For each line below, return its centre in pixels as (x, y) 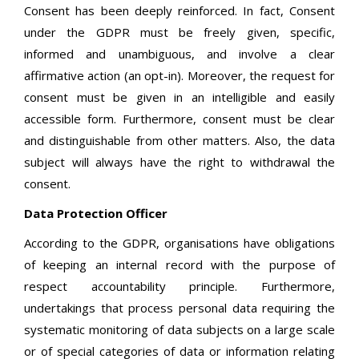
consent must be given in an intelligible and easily (179, 97)
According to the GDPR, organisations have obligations (179, 243)
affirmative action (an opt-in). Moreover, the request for (179, 76)
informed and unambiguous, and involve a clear (179, 54)
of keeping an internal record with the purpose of (179, 265)
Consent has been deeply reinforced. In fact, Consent (179, 11)
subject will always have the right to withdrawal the (179, 162)
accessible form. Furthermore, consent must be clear (179, 119)
